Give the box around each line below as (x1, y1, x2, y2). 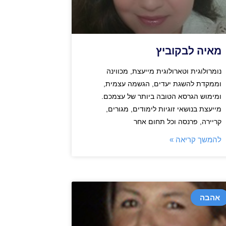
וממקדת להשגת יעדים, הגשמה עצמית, (103, 79, 221, 88)
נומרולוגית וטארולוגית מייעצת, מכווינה (106, 67, 221, 75)
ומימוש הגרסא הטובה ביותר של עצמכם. (101, 92, 221, 100)
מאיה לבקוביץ (155, 44, 221, 57)
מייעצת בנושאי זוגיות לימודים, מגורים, (105, 104, 221, 113)
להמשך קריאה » (169, 135, 221, 144)
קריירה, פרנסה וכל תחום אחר (133, 117, 221, 126)
